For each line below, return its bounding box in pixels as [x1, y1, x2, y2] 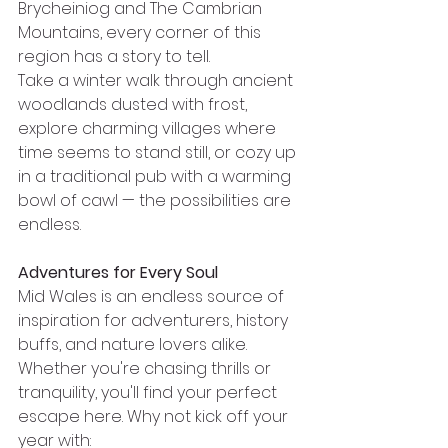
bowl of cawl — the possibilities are [18, 188, 295, 212]
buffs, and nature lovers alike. [18, 332, 251, 356]
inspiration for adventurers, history [18, 308, 292, 332]
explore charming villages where [18, 116, 280, 140]
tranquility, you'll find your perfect [18, 380, 281, 404]
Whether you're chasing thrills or [18, 356, 275, 380]
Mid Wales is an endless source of [18, 284, 288, 308]
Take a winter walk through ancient [18, 68, 297, 92]
